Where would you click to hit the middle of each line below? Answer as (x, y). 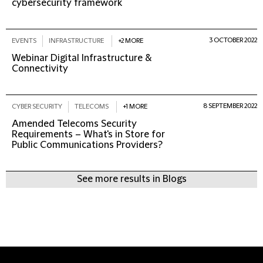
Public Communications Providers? (87, 145)
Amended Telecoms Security (74, 124)
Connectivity (40, 69)
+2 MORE (131, 41)
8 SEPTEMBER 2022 (230, 106)
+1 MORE (135, 107)
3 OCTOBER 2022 (233, 40)
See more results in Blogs (131, 179)
